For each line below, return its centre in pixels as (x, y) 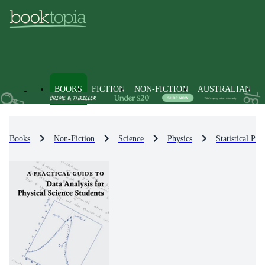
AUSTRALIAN (224, 89)
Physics (180, 138)
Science (131, 138)
